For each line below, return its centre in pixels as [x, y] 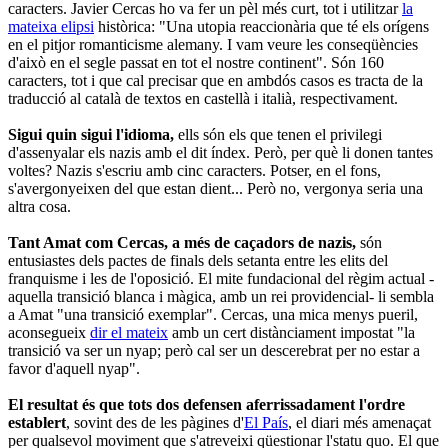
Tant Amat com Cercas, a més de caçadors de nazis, [184, 242]
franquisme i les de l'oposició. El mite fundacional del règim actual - [221, 278]
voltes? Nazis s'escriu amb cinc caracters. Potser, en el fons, [194, 170]
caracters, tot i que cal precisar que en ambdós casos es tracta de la [215, 80]
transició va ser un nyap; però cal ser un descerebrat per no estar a [214, 350]
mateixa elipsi [51, 26]
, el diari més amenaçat [359, 422]
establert [37, 422]
